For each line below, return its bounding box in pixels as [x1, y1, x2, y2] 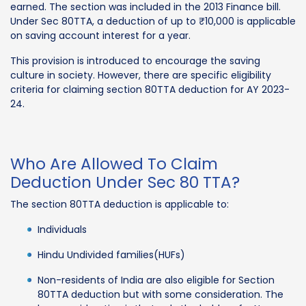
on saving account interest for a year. [10, 28, 191, 42]
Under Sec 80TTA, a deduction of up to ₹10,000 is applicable [10, 14, 296, 28]
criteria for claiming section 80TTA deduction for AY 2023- [10, 82, 290, 96]
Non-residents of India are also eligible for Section [38, 273, 275, 287]
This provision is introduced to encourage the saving [10, 53, 260, 68]
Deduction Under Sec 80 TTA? [10, 171, 240, 193]
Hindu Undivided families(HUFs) [38, 247, 185, 262]
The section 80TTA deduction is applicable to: [10, 197, 229, 211]
